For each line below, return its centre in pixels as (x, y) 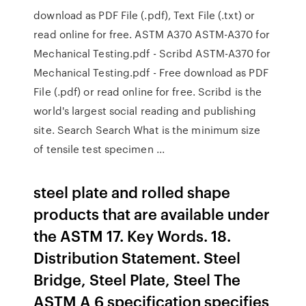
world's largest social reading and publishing (145, 111)
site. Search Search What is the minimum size (147, 130)
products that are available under (152, 213)
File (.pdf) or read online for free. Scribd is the (148, 92)
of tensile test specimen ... (99, 149)
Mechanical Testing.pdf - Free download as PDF (151, 72)
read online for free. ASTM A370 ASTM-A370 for (152, 34)
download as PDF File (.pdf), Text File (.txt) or (144, 15)
